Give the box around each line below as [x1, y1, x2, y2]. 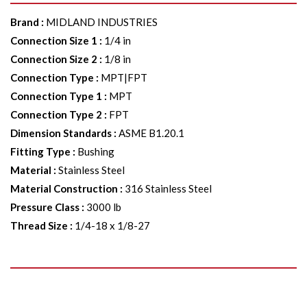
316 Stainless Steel [125, 182, 212, 195]
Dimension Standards [10, 127, 112, 139]
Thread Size [10, 219, 68, 232]
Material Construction [10, 182, 118, 195]
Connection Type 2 [10, 108, 102, 121]
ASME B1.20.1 [119, 127, 184, 139]
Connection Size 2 [10, 53, 97, 65]
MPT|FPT [101, 71, 147, 84]
